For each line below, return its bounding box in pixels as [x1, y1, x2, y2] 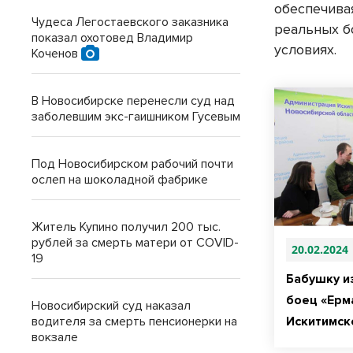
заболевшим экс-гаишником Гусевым [32, 109, 240, 124]
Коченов [32, 46, 81, 61]
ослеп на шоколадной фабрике [32, 172, 208, 188]
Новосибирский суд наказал [32, 298, 191, 314]
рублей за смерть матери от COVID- [32, 235, 239, 251]
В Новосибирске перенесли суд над [32, 93, 235, 109]
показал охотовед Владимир [32, 30, 193, 46]
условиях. [274, 41, 337, 59]
